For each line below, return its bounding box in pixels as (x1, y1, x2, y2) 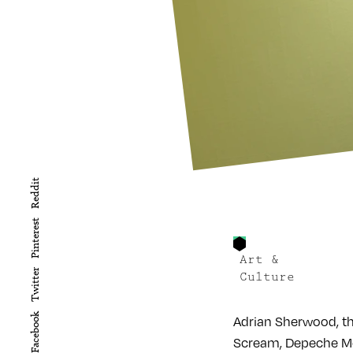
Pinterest (28, 217, 43, 259)
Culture (240, 269, 295, 284)
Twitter (28, 267, 43, 303)
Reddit (28, 177, 43, 210)
